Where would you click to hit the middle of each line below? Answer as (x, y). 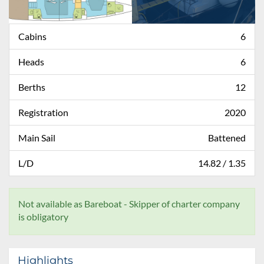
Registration (43, 112)
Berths (32, 87)
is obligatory (43, 216)
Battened (227, 137)
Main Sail (37, 137)
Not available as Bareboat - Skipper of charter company (129, 203)
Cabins (32, 36)
